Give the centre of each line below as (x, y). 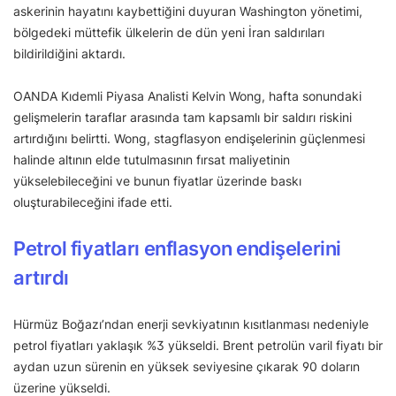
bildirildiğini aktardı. (69, 53)
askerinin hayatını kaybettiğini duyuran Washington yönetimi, (188, 11)
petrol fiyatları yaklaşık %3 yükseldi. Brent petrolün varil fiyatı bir (198, 345)
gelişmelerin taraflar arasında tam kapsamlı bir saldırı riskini (183, 117)
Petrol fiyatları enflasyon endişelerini (177, 248)
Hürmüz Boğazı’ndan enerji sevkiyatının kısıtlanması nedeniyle (191, 324)
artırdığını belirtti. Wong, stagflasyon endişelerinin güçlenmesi (189, 138)
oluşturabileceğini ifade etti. (93, 202)
